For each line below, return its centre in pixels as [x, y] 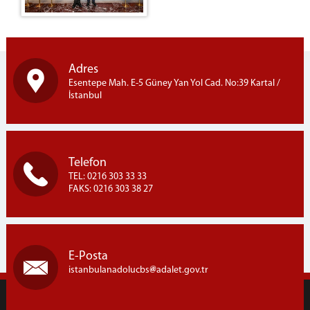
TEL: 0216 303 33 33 [107, 177]
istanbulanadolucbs [109, 270]
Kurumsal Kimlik [58, 34]
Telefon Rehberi [57, 15]
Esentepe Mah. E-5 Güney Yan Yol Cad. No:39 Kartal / [174, 83]
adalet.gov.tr [182, 270]
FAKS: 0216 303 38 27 [110, 189]
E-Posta [88, 256]
